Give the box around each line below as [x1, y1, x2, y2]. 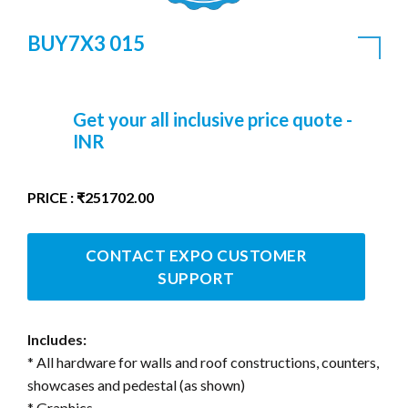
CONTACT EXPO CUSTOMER [85, 245, 308, 265]
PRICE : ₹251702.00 [27, 188, 154, 206]
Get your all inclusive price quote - [73, 107, 352, 130]
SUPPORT [158, 268, 235, 288]
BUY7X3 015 [27, 30, 145, 56]
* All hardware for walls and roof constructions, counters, [27, 352, 379, 371]
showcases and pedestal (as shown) [27, 375, 245, 393]
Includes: [27, 330, 87, 348]
